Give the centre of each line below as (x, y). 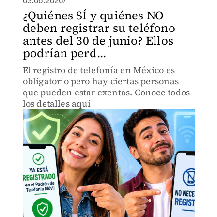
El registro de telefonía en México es (99, 70)
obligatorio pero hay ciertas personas (101, 81)
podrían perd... (64, 53)
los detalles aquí (56, 103)
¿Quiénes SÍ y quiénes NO (93, 15)
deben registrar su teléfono (99, 28)
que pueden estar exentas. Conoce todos (106, 92)
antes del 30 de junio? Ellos (98, 40)
